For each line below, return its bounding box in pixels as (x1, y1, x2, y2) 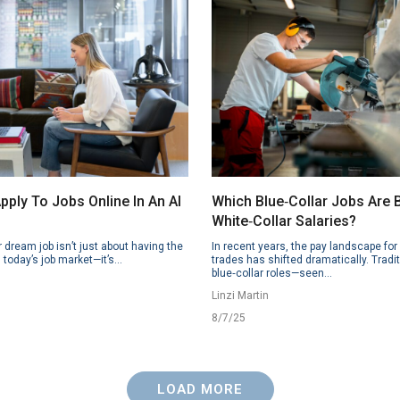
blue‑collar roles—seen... (212, 267, 333, 279)
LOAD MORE (157, 381, 243, 397)
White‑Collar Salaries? (212, 212, 357, 229)
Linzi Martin (212, 289, 270, 302)
